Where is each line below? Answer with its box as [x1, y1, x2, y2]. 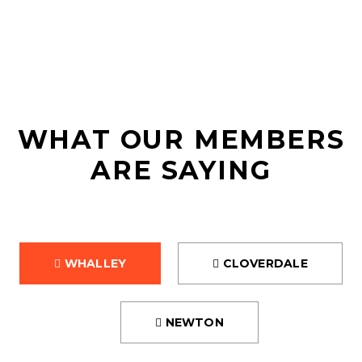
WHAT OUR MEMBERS [17, 124, 345, 155]
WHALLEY [61, 256, 127, 271]
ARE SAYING [90, 154, 271, 186]
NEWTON [162, 315, 224, 330]
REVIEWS [112, 66, 250, 103]
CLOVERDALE [219, 256, 308, 271]
